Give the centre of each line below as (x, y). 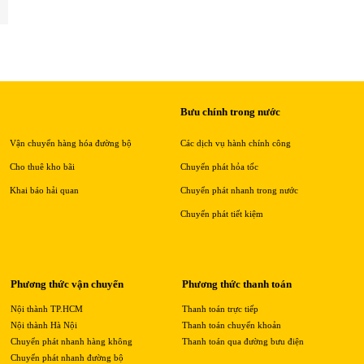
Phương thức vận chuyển (67, 284)
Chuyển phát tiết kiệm (221, 213)
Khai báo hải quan (44, 190)
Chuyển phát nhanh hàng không (71, 341)
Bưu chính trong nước (230, 111)
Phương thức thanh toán (237, 284)
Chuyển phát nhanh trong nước (239, 190)
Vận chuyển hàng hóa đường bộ (70, 143)
